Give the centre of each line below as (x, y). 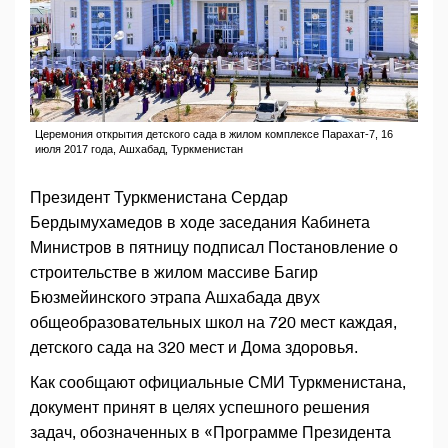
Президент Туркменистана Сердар (159, 198)
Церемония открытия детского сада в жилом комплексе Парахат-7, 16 (214, 134)
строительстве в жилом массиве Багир (174, 273)
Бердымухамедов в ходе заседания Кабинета (200, 223)
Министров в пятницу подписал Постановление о (214, 248)
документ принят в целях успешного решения (200, 408)
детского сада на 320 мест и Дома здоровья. (194, 348)
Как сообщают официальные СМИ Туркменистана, (218, 383)
